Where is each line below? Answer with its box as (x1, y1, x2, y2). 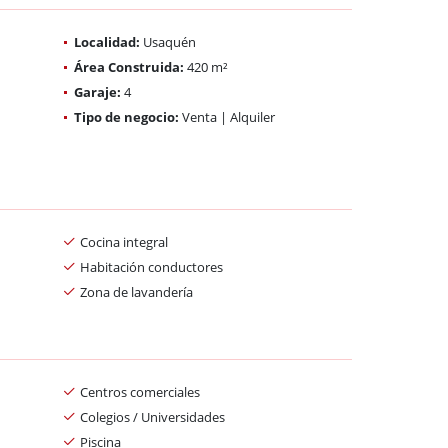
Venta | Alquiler (179, 107, 275, 126)
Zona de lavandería (80, 282, 193, 301)
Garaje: (74, 82, 121, 101)
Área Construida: (74, 57, 184, 76)
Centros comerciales (80, 382, 200, 401)
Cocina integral (80, 232, 168, 251)
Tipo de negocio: (74, 107, 179, 126)
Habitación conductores (80, 257, 223, 276)
